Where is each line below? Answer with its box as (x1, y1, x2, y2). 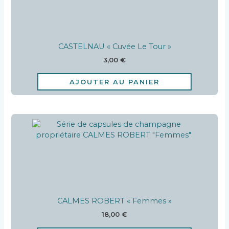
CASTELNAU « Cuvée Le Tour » (58, 42, 171, 52)
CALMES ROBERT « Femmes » (57, 196, 172, 205)
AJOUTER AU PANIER (70, 77, 159, 86)
